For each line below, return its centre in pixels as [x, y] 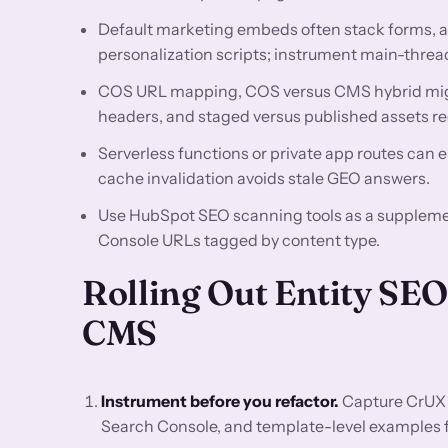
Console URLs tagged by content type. [239, 239]
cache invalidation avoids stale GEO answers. [264, 177]
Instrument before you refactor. [220, 400]
